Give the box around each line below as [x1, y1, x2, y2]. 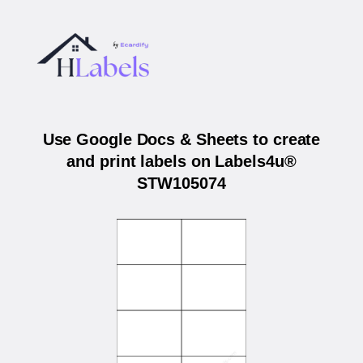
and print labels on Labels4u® [66, 152, 297, 171]
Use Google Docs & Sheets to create [42, 130, 321, 149]
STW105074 [137, 174, 226, 193]
